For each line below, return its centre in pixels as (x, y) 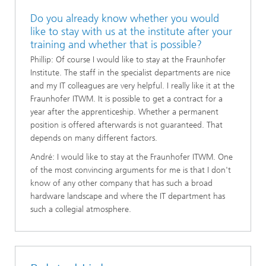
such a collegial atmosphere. (81, 210)
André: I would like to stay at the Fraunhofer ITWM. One (132, 157)
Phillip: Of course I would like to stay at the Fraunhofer (128, 60)
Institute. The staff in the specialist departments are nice (130, 73)
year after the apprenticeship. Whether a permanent (124, 112)
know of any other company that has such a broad (121, 183)
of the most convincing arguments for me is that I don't (131, 170)
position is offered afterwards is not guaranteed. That (126, 125)
